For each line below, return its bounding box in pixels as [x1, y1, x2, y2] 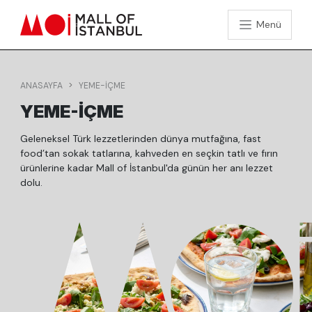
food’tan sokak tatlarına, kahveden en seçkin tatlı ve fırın [20, 147, 279, 159]
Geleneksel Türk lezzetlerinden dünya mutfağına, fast [20, 132, 262, 145]
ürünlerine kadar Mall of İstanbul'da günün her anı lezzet [20, 162, 274, 174]
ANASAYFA [20, 80, 63, 91]
